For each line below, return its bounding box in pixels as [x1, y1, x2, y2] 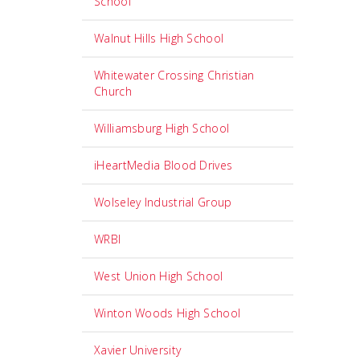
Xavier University [94, 342, 182, 358]
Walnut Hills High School [94, 31, 224, 46]
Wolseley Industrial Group [94, 194, 232, 210]
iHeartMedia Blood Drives [94, 157, 233, 173]
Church [94, 84, 132, 99]
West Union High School [94, 268, 223, 284]
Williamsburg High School [94, 121, 230, 136]
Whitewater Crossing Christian [94, 67, 255, 83]
